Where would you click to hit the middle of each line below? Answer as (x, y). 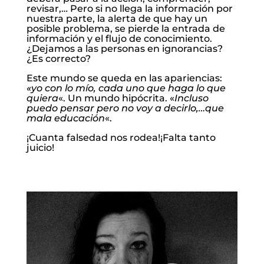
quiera (42, 98)
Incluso (191, 98)
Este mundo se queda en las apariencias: (124, 78)
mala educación (65, 118)
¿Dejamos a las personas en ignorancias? (124, 49)
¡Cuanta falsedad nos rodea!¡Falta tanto (121, 138)
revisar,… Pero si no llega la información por (129, 9)
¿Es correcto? (58, 59)
